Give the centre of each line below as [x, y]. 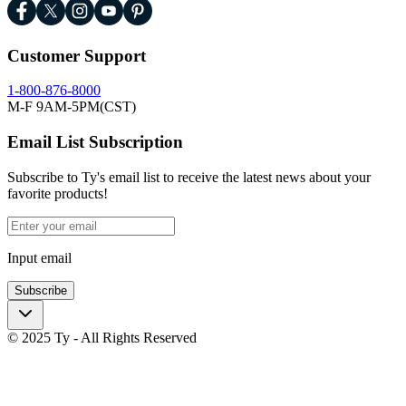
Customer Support [77, 55]
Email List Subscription [95, 142]
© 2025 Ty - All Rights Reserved [102, 337]
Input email [39, 257]
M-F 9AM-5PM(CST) [72, 107]
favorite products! [58, 193]
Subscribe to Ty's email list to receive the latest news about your [189, 177]
